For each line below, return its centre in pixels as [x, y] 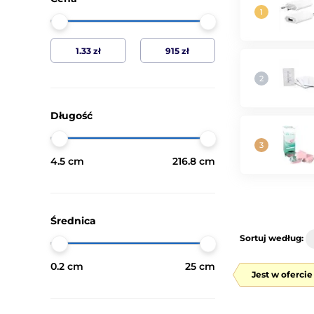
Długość [71, 116]
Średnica [73, 221]
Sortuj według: [272, 238]
